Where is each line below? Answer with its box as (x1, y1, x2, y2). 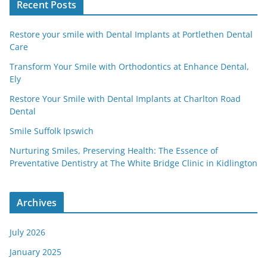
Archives (17, 196, 57, 210)
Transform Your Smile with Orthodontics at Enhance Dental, (10, 61, 249, 73)
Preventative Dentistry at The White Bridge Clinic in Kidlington (10, 157, 257, 169)
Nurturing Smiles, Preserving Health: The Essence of (10, 145, 218, 157)
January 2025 (10, 246, 61, 258)
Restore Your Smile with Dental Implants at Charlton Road (10, 93, 241, 105)
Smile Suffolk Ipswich (10, 125, 94, 137)
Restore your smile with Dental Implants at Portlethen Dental (10, 29, 253, 41)
